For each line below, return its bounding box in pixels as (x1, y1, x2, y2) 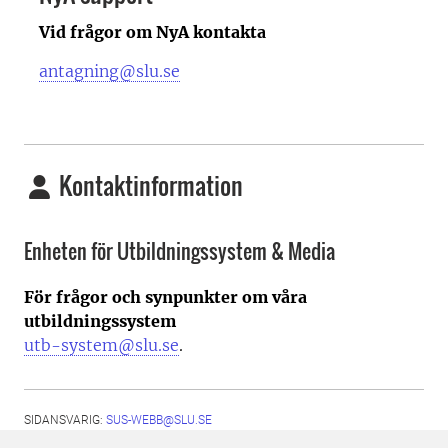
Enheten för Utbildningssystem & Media (24, 236, 335, 266)
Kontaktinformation (54, 167, 243, 203)
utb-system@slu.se (24, 335, 179, 355)
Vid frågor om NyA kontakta (39, 22, 266, 42)
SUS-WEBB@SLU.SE (106, 413, 212, 427)
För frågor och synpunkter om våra (24, 287, 307, 307)
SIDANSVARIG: (24, 413, 106, 427)
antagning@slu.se (39, 61, 180, 81)
